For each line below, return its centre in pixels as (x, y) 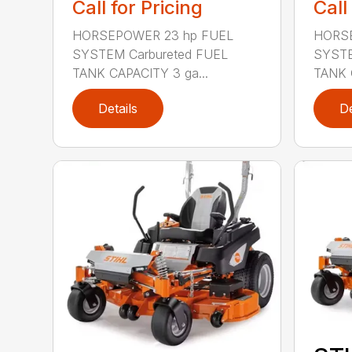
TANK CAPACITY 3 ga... (141, 73)
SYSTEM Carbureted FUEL (150, 55)
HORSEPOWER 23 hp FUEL (153, 36)
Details (118, 109)
